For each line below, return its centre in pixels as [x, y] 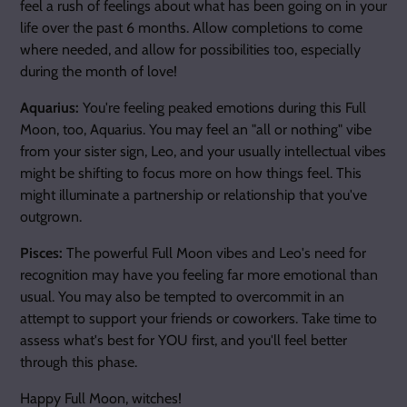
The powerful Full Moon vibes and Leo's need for [214, 253]
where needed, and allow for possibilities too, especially [190, 50]
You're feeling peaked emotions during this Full [223, 108]
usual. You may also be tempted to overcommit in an [182, 297]
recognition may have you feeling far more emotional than [199, 275]
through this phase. [79, 362]
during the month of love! [99, 71]
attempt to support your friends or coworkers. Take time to [199, 318]
